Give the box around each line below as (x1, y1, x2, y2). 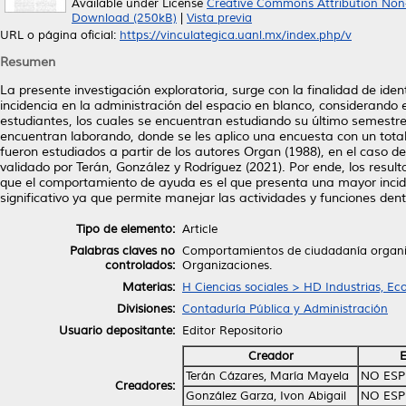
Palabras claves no (70, 243, 175, 258)
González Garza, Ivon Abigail (186, 388, 346, 403)
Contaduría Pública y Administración (182, 301, 388, 316)
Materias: (122, 279, 175, 295)
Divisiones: (117, 301, 175, 316)
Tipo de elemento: (76, 221, 175, 237)
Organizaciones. (182, 257, 272, 273)
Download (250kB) (72, 11, 177, 25)
